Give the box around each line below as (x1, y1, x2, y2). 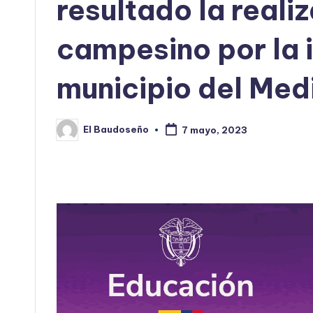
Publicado (56, 128, 105, 140)
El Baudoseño (83, 124, 149, 136)
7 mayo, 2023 (181, 124, 247, 136)
